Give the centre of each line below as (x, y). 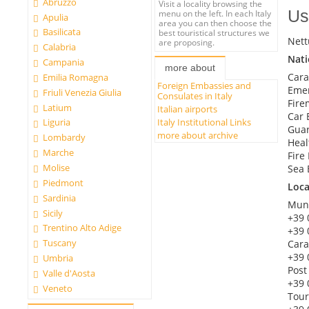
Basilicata (62, 32)
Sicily (53, 213)
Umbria (58, 258)
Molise (57, 168)
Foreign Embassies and (205, 86)
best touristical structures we (215, 32)
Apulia (56, 17)
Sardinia (60, 198)
